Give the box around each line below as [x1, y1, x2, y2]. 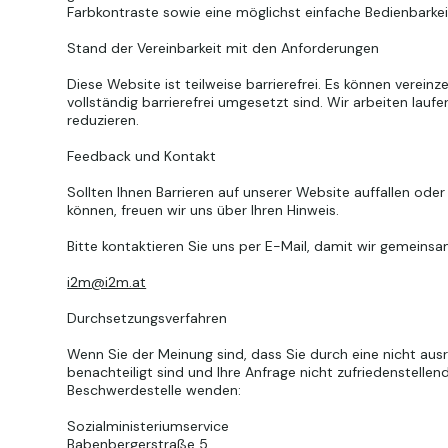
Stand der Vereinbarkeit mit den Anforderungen [67, 38, 380, 57]
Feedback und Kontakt [67, 146, 217, 165]
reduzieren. [67, 110, 140, 129]
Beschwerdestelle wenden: [67, 380, 242, 399]
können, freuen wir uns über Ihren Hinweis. [67, 200, 340, 219]
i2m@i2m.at [67, 272, 147, 291]
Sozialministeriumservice [67, 416, 230, 435]
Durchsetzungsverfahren [67, 308, 228, 327]
